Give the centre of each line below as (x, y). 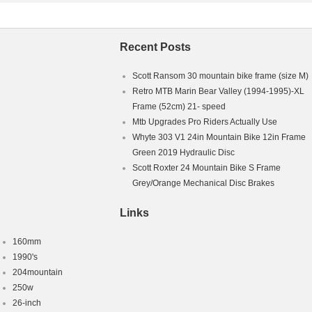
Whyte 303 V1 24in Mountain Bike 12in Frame (219, 137)
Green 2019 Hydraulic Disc (184, 153)
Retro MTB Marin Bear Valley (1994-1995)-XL (218, 91)
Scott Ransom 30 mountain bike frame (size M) (220, 76)
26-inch (27, 303)
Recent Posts (155, 47)
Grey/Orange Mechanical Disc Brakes (203, 183)
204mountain (38, 272)
